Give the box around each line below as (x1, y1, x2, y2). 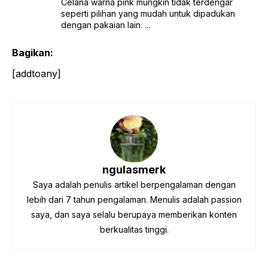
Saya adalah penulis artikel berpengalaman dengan (32, 179, 236, 190)
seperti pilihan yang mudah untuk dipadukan (60, 8, 235, 19)
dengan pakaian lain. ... (60, 19, 150, 30)
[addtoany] (12, 67, 61, 80)
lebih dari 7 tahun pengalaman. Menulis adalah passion (26, 194, 242, 205)
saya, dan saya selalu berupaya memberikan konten (31, 209, 237, 220)
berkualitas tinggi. (99, 224, 169, 234)
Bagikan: (12, 46, 53, 59)
